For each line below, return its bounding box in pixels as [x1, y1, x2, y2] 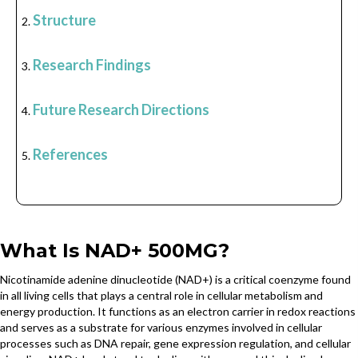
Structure [33, 11, 96, 30]
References [33, 145, 108, 164]
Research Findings [33, 56, 151, 74]
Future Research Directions [33, 101, 209, 119]
